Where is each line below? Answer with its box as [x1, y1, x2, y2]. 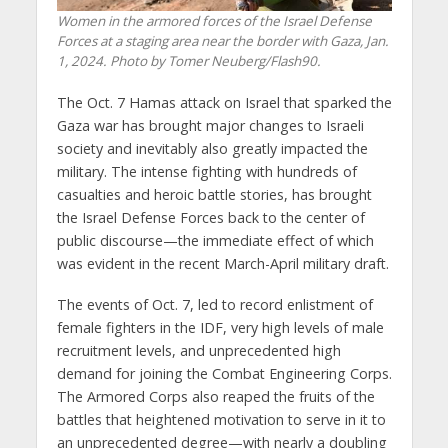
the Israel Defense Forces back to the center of [56, 208, 365, 228]
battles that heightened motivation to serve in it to [56, 410, 386, 430]
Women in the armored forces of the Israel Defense [56, 12, 372, 31]
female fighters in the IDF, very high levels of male [56, 318, 384, 338]
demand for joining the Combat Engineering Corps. [56, 364, 392, 384]
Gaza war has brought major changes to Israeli [56, 116, 364, 136]
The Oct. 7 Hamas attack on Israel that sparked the [56, 93, 392, 113]
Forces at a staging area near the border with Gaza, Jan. [56, 32, 389, 51]
